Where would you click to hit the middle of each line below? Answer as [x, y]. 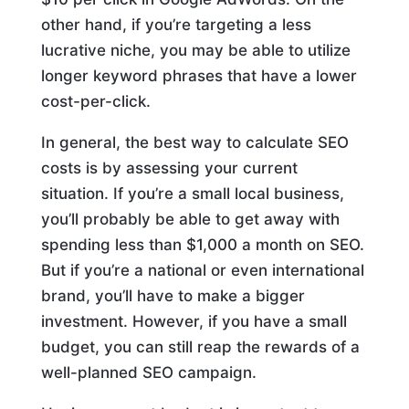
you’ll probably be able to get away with [190, 219]
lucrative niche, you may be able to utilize [195, 50]
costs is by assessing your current [169, 168]
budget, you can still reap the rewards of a [200, 347]
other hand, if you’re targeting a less [176, 25]
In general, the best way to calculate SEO [194, 142]
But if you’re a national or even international [202, 270]
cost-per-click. [95, 101]
